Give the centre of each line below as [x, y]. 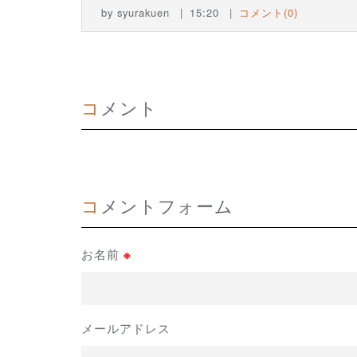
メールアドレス [126, 328]
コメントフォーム [167, 205]
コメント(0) [269, 12]
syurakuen [143, 12]
